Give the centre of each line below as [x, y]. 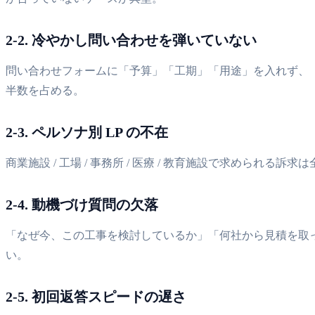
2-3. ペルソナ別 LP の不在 [87, 132]
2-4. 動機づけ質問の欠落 [82, 204]
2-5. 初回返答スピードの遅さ [96, 296]
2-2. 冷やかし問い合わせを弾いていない [131, 40]
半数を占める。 [45, 90]
